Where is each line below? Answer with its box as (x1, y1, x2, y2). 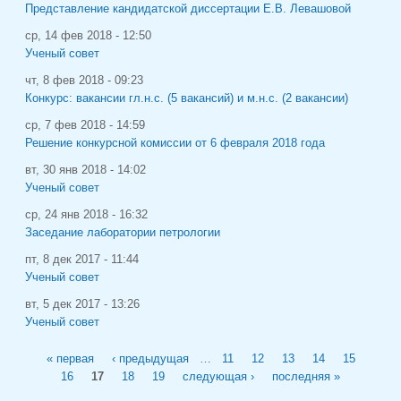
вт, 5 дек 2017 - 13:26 (25, 297, 140, 311)
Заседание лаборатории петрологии (25, 226, 220, 239)
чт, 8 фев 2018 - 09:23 (25, 73, 143, 87)
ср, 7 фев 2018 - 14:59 (25, 118, 145, 132)
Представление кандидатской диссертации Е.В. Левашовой (25, 2, 351, 15)
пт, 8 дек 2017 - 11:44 (25, 252, 139, 266)
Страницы (25, 344, 99, 360)
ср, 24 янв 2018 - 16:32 (25, 208, 148, 221)
